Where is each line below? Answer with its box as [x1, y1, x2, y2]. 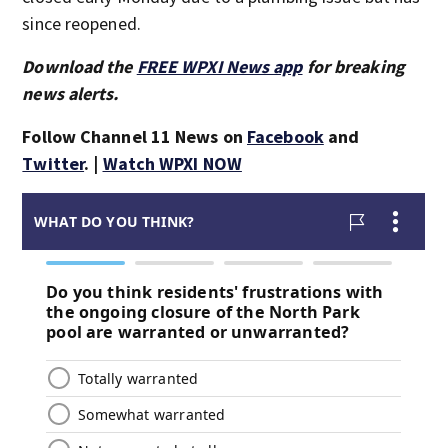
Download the [22, 55, 137, 78]
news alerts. [22, 82, 119, 105]
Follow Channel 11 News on [22, 125, 247, 148]
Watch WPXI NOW [102, 152, 242, 175]
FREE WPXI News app [136, 55, 303, 78]
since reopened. [22, 12, 141, 35]
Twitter [22, 152, 85, 175]
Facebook [247, 125, 324, 148]
